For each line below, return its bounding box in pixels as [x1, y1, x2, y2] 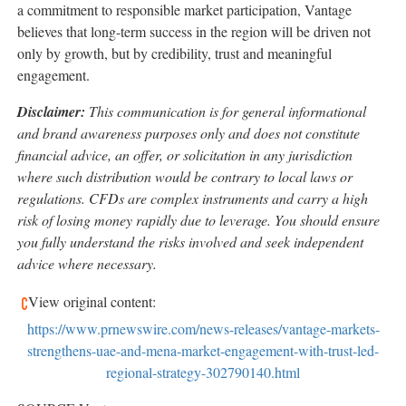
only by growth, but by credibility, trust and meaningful [17, 43, 332, 63]
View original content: [24, 291, 156, 311]
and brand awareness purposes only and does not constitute [17, 123, 360, 143]
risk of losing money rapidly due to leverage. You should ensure [17, 210, 380, 230]
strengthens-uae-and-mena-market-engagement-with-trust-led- [27, 341, 379, 361]
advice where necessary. [17, 254, 157, 274]
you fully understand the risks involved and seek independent [17, 232, 363, 252]
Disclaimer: [17, 101, 85, 122]
